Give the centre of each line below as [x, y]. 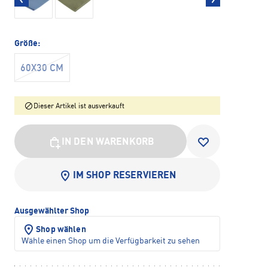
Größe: [27, 44]
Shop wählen [61, 230]
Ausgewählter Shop [52, 211]
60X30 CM [42, 69]
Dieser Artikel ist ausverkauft [79, 107]
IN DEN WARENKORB [108, 143]
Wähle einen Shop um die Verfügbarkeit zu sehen [111, 241]
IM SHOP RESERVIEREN [124, 176]
